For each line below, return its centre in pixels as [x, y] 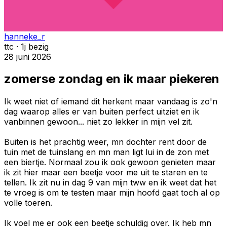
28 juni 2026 [28, 56]
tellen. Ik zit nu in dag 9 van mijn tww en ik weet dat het [110, 183]
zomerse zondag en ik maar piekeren [112, 79]
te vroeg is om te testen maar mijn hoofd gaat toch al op [112, 193]
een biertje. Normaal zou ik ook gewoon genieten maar [110, 162]
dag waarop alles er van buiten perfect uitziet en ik [102, 112]
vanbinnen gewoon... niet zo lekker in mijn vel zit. [98, 122]
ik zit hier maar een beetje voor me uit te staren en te [106, 173]
